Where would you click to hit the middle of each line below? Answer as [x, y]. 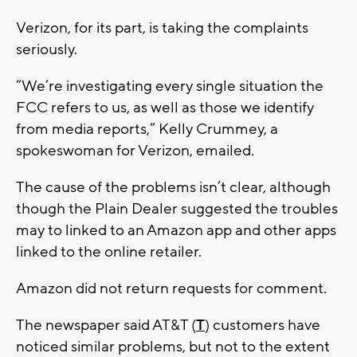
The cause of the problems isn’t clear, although [173, 188]
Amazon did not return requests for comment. [171, 289]
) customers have [263, 326]
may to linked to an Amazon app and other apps [176, 231]
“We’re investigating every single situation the [170, 86]
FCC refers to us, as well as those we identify [165, 108]
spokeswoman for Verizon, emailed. [135, 151]
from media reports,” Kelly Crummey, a [147, 129]
